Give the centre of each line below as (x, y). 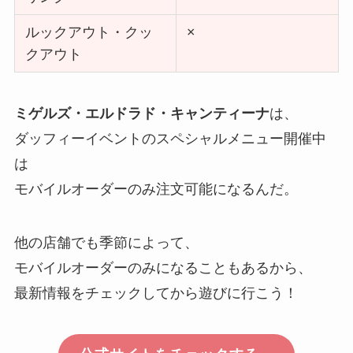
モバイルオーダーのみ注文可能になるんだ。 (156, 190)
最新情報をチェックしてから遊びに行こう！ (156, 294)
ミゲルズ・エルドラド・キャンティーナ (141, 114)
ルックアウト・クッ (89, 33)
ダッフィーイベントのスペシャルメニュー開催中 (170, 139)
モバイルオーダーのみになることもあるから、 (163, 268)
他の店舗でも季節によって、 (106, 243)
